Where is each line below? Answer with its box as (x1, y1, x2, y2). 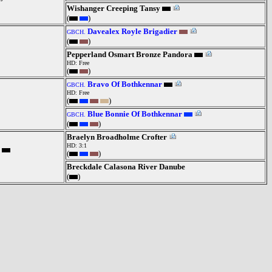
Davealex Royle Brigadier (87, 27, 177, 36)
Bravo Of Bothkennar (87, 80, 162, 89)
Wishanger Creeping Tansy (67, 4, 160, 13)
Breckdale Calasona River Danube (67, 162, 185, 171)
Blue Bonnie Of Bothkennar (87, 109, 182, 118)
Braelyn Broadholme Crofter (67, 132, 167, 141)
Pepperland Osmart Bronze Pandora (67, 50, 192, 59)
